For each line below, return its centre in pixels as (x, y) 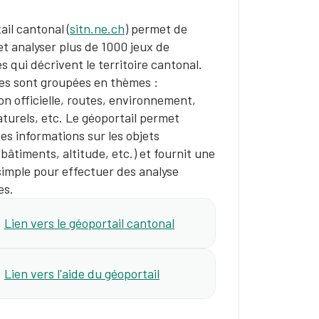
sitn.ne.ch (97, 28)
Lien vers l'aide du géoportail (82, 273)
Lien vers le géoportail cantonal (89, 223)
